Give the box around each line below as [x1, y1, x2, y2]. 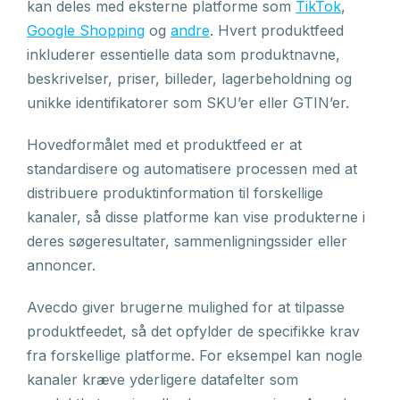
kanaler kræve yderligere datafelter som [27, 371, 298, 388]
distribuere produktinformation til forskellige [27, 184, 323, 202]
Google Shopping [27, 21, 145, 39]
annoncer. [27, 256, 96, 274]
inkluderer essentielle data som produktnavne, [27, 46, 340, 63]
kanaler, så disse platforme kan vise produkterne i [27, 208, 365, 226]
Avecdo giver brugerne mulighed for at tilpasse [27, 298, 345, 316]
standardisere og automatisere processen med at [27, 160, 357, 178]
